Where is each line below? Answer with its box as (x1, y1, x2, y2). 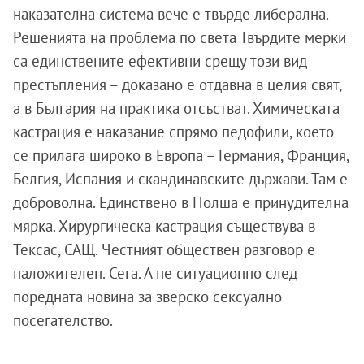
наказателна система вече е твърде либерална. (13, 4, 328, 24)
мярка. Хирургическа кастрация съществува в (13, 216, 315, 236)
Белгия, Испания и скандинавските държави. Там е (13, 169, 348, 189)
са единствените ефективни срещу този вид (13, 51, 307, 71)
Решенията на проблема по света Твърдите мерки (13, 28, 346, 48)
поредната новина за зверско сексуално (13, 287, 282, 307)
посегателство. (13, 310, 113, 331)
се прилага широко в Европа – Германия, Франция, (13, 145, 349, 166)
